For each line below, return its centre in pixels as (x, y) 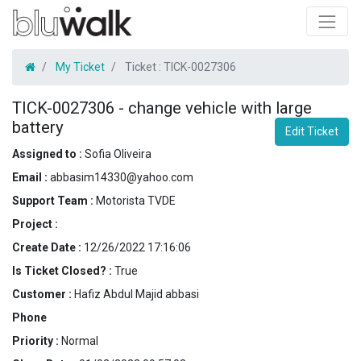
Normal (80, 340)
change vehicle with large (220, 108)
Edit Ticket (312, 131)
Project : (35, 224)
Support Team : (54, 200)
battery (38, 127)
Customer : (43, 294)
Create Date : (48, 247)
